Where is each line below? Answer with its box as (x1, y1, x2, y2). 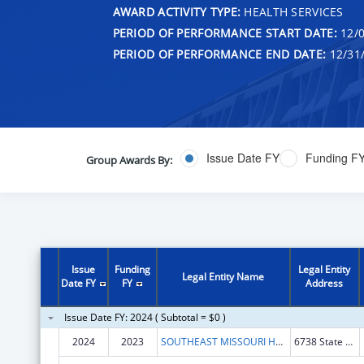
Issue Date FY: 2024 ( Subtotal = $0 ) (63, 310, 226, 324)
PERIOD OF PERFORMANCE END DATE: (112, 45, 327, 62)
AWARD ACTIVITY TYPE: (112, 3, 241, 19)
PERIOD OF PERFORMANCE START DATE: (112, 24, 337, 41)
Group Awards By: (85, 152, 172, 167)
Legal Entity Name (182, 269, 265, 284)
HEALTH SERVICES (240, 3, 344, 19)
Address (305, 275, 344, 290)
